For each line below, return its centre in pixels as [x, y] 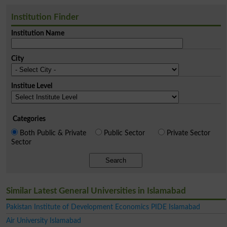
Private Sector [188, 133]
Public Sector [124, 133]
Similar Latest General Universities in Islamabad [96, 191]
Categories [29, 119]
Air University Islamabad [43, 220]
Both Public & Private [53, 133]
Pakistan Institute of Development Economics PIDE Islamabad [103, 207]
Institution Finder [45, 17]
